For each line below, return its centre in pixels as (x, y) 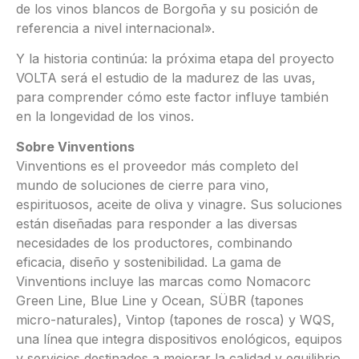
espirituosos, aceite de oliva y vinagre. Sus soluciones (179, 205)
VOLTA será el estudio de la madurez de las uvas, (166, 78)
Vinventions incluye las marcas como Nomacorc (163, 282)
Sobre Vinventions (75, 147)
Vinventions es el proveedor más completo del (157, 166)
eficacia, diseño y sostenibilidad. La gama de (149, 262)
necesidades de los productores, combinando (154, 243)
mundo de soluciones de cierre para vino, (143, 186)
